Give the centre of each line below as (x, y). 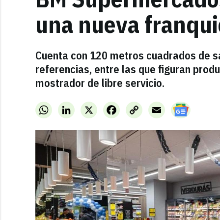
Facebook (133, 108)
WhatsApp (67, 108)
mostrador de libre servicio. (100, 83)
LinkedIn (86, 108)
